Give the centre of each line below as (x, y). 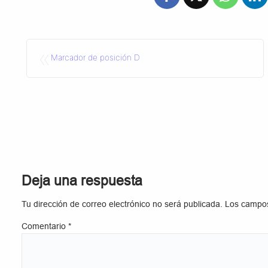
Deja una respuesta (82, 180)
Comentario (45, 227)
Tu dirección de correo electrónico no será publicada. (122, 205)
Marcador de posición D (95, 58)
